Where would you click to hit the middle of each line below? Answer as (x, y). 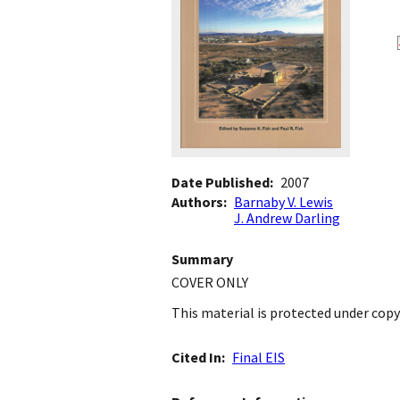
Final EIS (258, 358)
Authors (197, 202)
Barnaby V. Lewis (283, 202)
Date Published (221, 183)
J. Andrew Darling (287, 218)
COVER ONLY (210, 283)
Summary (202, 259)
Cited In (196, 358)
